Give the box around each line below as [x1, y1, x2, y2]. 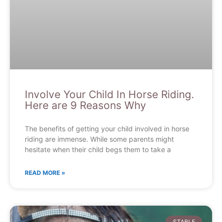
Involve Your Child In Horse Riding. [25, 88, 194, 101]
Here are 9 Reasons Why [25, 99, 146, 111]
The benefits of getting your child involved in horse [25, 124, 189, 133]
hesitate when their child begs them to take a [25, 145, 171, 154]
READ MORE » [25, 168, 65, 176]
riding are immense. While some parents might [25, 134, 174, 143]
